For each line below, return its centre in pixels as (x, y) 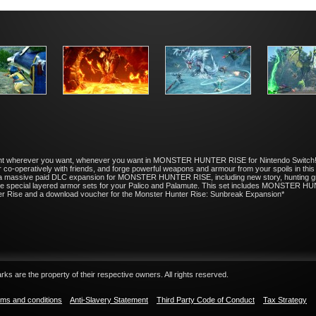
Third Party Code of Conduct (206, 300)
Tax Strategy (285, 300)
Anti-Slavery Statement (109, 300)
